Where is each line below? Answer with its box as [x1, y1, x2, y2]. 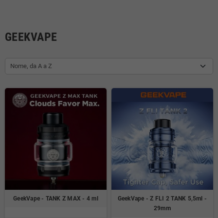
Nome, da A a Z [10, 62, 52, 70]
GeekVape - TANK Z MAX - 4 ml [13, 195, 98, 202]
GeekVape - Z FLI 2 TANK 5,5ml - [117, 195, 207, 202]
